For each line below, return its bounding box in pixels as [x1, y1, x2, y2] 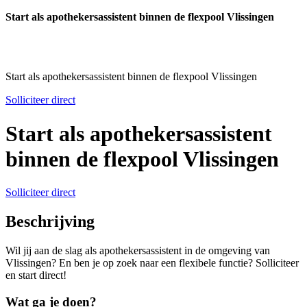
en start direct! [5, 269, 66, 281]
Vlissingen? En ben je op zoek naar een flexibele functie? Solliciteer [5, 256, 299, 269]
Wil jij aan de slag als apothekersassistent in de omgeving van [5, 244, 270, 256]
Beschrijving [5, 212, 95, 231]
